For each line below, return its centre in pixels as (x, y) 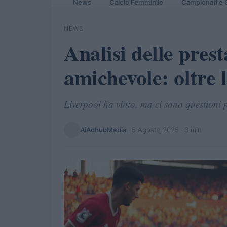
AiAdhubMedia (103, 129)
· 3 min (190, 129)
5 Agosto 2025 (155, 129)
